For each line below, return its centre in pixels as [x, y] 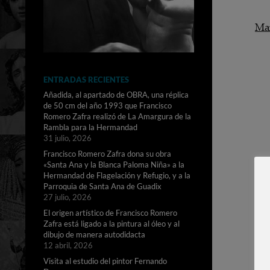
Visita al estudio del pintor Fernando [105, 261]
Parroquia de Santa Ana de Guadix [102, 187]
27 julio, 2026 [67, 197]
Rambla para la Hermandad [90, 127]
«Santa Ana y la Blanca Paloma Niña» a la [114, 165]
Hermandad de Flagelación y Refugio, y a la [117, 176]
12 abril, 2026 [68, 246]
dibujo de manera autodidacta [94, 235]
